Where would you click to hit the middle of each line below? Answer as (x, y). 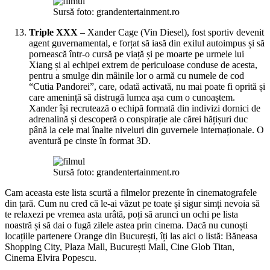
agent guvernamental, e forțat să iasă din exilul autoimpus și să (147, 43)
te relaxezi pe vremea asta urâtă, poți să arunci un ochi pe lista (121, 214)
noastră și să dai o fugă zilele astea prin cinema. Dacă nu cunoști (126, 225)
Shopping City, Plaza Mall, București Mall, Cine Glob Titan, (120, 246)
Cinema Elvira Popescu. (51, 257)
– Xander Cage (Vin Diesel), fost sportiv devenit (171, 32)
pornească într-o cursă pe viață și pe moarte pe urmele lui (137, 54)
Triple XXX (53, 32)
